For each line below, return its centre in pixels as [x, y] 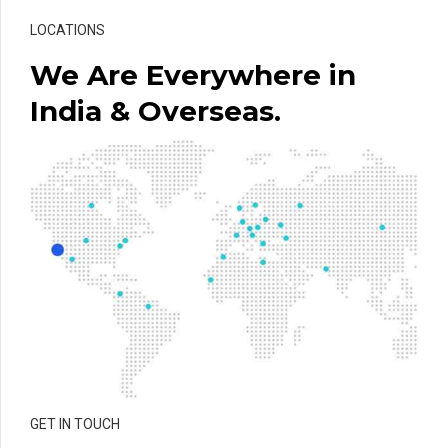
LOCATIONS [67, 29]
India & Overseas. [155, 110]
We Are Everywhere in [193, 74]
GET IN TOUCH [75, 424]
